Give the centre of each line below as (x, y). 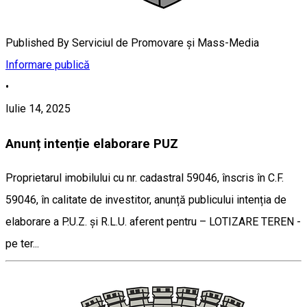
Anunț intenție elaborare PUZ (92, 144)
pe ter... (22, 244)
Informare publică (48, 64)
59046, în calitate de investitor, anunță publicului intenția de (146, 200)
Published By (37, 42)
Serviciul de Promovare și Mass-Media (165, 42)
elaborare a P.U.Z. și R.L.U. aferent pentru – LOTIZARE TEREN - (153, 222)
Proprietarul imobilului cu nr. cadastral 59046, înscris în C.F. (145, 178)
